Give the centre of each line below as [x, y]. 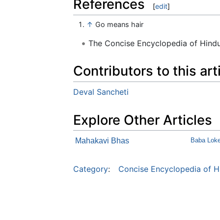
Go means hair [120, 24]
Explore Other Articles [143, 120]
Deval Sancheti [101, 92]
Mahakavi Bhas [102, 141]
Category [91, 169]
